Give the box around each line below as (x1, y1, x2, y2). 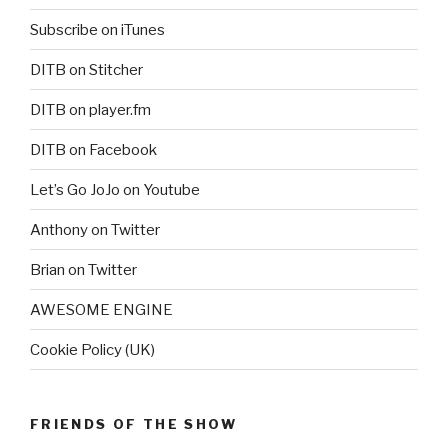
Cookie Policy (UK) (30, 340, 155, 359)
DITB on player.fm (30, 100, 151, 119)
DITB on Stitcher (30, 60, 143, 79)
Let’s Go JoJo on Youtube (30, 180, 200, 199)
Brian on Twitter (30, 260, 137, 279)
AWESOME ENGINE (30, 300, 173, 319)
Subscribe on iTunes (30, 20, 165, 39)
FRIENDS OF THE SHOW (30, 416, 237, 433)
